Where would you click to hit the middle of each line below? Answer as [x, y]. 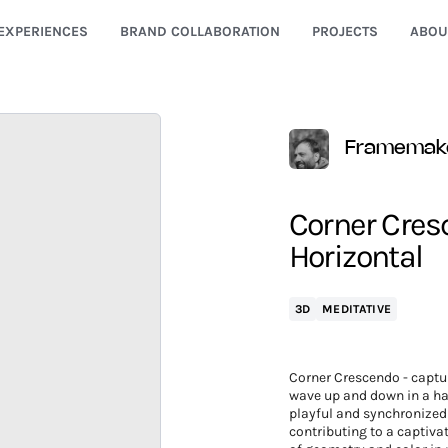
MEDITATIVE [357, 309]
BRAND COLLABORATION [199, 31]
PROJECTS [344, 31]
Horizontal [355, 256]
